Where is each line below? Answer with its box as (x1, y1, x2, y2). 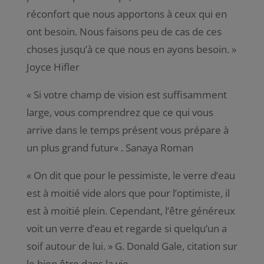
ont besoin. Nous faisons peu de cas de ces (26, 24, 222, 38)
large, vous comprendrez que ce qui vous (26, 105, 213, 119)
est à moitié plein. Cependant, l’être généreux (26, 203, 235, 217)
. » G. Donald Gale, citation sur (103, 239, 237, 253)
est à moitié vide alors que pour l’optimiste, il (26, 186, 230, 200)
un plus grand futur (26, 140, 114, 154)
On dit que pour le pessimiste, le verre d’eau (33, 168, 235, 182)
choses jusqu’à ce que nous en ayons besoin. (26, 42, 229, 56)
